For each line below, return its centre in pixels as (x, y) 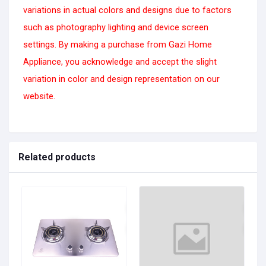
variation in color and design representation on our (121, 79)
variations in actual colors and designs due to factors (127, 10)
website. (39, 96)
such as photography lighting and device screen (116, 28)
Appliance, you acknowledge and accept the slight (120, 62)
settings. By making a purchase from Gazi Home (118, 45)
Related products (57, 157)
